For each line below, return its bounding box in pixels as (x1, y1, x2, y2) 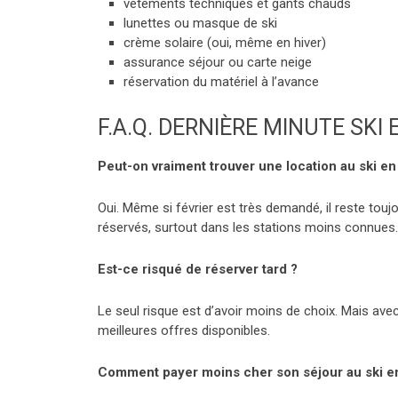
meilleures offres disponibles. (98, 322, 270, 339)
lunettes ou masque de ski (123, 14, 277, 31)
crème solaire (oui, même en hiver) (123, 34, 326, 51)
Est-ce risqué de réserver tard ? (98, 261, 298, 278)
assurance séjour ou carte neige (123, 53, 312, 70)
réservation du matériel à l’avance (123, 73, 319, 90)
